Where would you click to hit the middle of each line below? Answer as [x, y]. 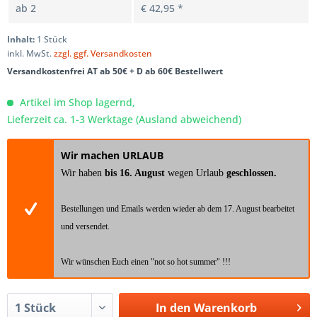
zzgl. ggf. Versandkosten [103, 53]
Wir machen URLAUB [112, 155]
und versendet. [85, 226]
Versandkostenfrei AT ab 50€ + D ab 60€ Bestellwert [115, 71]
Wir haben [82, 173]
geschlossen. [251, 173]
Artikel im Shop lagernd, [76, 102]
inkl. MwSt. [30, 53]
